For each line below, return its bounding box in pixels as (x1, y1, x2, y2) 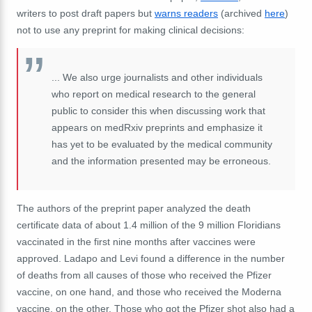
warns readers (155, 7, 218, 19)
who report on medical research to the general (52, 88, 256, 100)
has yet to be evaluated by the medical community (52, 138, 272, 150)
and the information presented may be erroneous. (52, 155, 271, 166)
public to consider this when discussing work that (52, 104, 265, 116)
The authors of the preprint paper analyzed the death (17, 202, 251, 214)
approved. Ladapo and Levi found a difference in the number (17, 252, 285, 264)
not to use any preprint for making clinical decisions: (17, 24, 244, 36)
